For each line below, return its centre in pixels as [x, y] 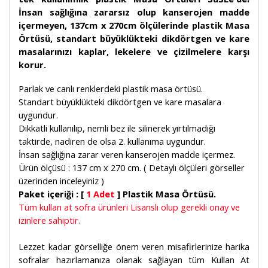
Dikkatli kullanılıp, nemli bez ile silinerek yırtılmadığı [117, 128]
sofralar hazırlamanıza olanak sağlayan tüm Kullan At [134, 260]
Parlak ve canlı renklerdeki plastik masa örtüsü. [111, 89]
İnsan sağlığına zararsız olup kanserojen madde [134, 12]
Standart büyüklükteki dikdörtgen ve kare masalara [120, 102]
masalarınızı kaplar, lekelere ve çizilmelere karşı [134, 51]
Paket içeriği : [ [52, 194]
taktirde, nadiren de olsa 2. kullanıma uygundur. [112, 141]
